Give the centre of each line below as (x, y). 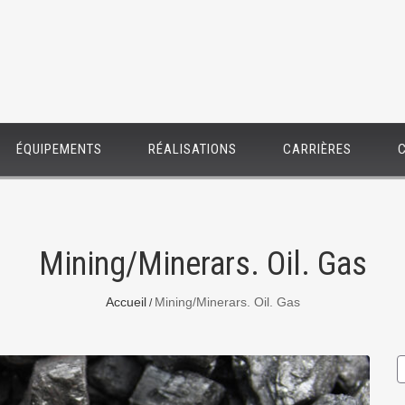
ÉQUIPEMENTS (59, 149)
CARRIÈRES (317, 149)
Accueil (126, 301)
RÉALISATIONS (193, 149)
